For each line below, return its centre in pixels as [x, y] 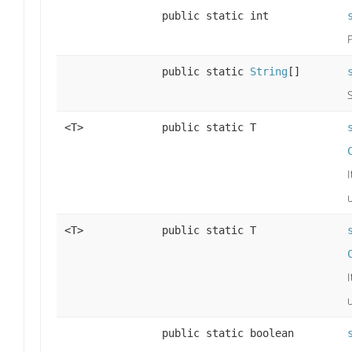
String [269, 71]
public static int [215, 16]
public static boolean [228, 333]
